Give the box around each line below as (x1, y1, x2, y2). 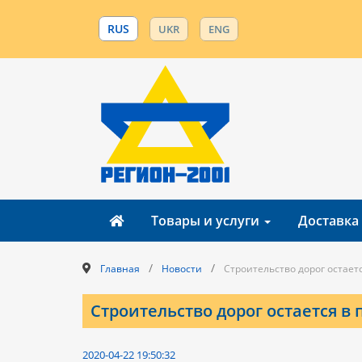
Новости (162, 262, 202, 276)
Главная (100, 262, 140, 276)
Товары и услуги (151, 212, 263, 229)
